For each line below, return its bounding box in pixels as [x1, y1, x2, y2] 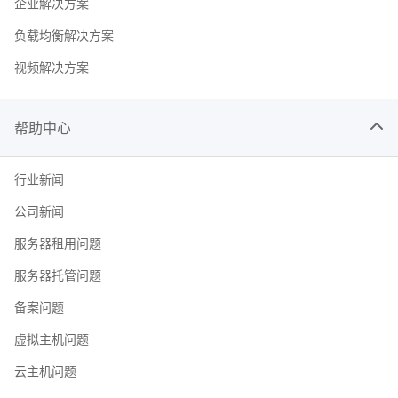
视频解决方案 [14, 57, 89, 76]
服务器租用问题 [14, 233, 101, 251]
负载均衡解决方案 [14, 25, 114, 44]
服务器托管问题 [14, 265, 101, 283]
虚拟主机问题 [14, 329, 89, 347]
